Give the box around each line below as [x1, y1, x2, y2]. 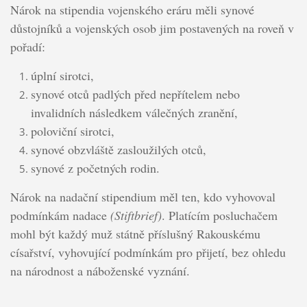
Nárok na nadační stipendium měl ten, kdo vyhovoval [10, 188, 275, 205]
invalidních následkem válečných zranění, [30, 103, 238, 121]
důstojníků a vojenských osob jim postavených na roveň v [10, 19, 294, 36]
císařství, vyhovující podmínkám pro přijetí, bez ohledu [10, 243, 286, 260]
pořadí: [10, 38, 45, 55]
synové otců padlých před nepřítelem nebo [30, 85, 240, 102]
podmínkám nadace [10, 206, 110, 223]
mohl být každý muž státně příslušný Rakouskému [10, 225, 260, 242]
